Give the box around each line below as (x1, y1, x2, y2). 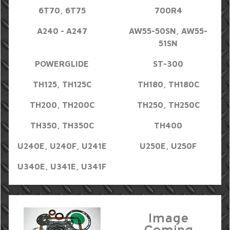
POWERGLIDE (35, 59, 89, 68)
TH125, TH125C (32, 80, 91, 89)
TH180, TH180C (137, 80, 199, 89)
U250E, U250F (140, 141, 197, 150)
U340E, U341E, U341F (17, 162, 106, 171)
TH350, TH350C (30, 121, 94, 130)
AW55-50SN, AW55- (129, 26, 207, 35)
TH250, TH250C (137, 100, 200, 109)
